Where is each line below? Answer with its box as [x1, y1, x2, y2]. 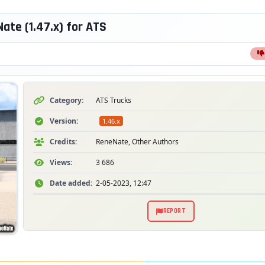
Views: [50, 157, 72, 167]
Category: [50, 95, 83, 105]
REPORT [163, 207, 186, 215]
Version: [50, 116, 78, 126]
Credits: [50, 137, 77, 147]
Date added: [50, 178, 92, 188]
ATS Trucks [96, 95, 131, 105]
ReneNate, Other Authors [96, 137, 179, 147]
